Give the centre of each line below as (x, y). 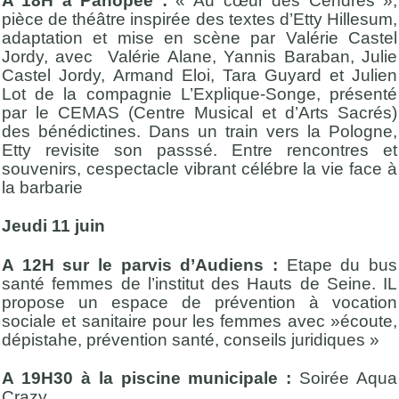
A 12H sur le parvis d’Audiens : (140, 265)
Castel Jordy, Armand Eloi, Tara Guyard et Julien (199, 76)
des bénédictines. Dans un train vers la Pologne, (199, 132)
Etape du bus (338, 265)
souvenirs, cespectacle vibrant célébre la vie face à (199, 169)
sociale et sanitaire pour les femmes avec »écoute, (199, 321)
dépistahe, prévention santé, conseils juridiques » (191, 339)
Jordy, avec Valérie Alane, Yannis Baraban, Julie (199, 57)
